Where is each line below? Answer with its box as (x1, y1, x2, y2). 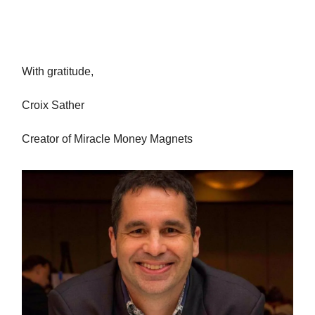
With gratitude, (22, 65, 94, 77)
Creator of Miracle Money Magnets (22, 133, 193, 145)
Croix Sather (22, 99, 84, 111)
